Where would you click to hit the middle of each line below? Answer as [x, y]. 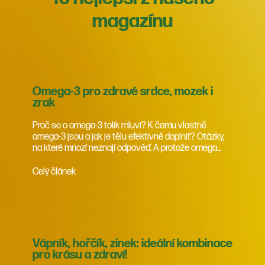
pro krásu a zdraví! [80, 255]
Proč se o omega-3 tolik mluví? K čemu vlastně [119, 126]
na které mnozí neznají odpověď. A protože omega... [127, 148]
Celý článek [54, 172]
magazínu [132, 22]
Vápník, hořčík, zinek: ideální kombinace [132, 244]
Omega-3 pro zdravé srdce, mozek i [123, 92]
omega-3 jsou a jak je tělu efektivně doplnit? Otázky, [128, 137]
